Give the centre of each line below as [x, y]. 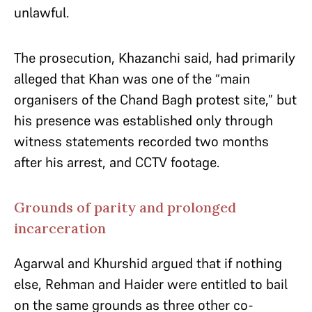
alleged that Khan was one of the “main [132, 79]
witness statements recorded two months [141, 141]
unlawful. [41, 13]
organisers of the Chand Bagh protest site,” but [155, 100]
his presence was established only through [143, 120]
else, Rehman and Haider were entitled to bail [151, 284]
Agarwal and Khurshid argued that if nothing [148, 263]
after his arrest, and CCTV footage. [117, 162]
